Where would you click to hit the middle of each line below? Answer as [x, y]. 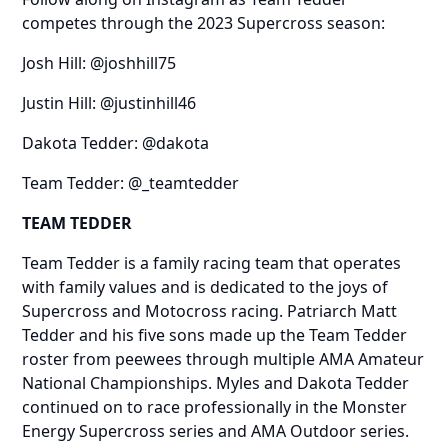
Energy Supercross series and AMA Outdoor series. [216, 430]
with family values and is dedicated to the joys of [205, 286]
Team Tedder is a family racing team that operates [212, 262]
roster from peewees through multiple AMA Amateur [223, 358]
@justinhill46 [148, 102]
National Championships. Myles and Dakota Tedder [216, 382]
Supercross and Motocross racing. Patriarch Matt [210, 310]
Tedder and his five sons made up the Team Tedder [215, 334]
